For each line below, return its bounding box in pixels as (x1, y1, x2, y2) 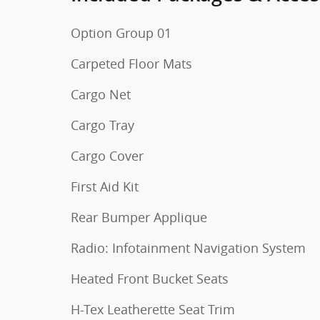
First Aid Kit (71, 177, 139, 195)
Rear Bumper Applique (71, 208, 207, 226)
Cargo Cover (71, 146, 144, 164)
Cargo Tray (71, 116, 134, 134)
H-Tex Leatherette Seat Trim (71, 300, 236, 318)
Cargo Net (71, 85, 131, 103)
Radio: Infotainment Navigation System (71, 239, 306, 256)
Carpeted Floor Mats (71, 54, 192, 72)
